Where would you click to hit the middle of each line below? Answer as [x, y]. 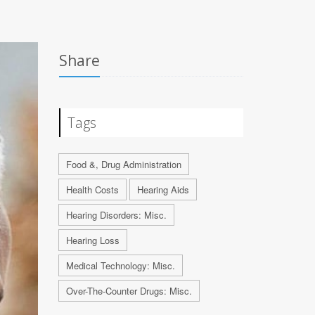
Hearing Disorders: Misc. [116, 215]
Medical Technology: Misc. [120, 265]
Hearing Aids [163, 189]
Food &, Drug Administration [123, 164]
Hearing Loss [92, 240]
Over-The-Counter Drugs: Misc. [129, 291]
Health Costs [92, 189]
